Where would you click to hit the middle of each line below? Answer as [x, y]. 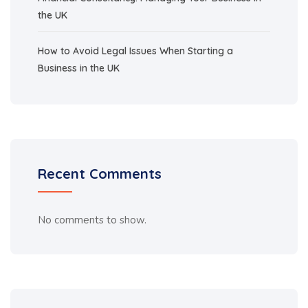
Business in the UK [79, 68]
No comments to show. [92, 220]
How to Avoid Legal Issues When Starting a [135, 51]
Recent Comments [100, 173]
